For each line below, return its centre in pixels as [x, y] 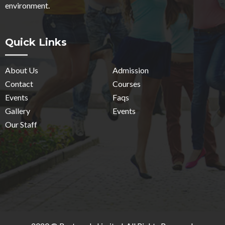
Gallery [18, 111]
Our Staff [21, 125]
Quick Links [36, 42]
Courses [127, 84]
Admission [131, 70]
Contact [19, 84]
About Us [22, 70]
